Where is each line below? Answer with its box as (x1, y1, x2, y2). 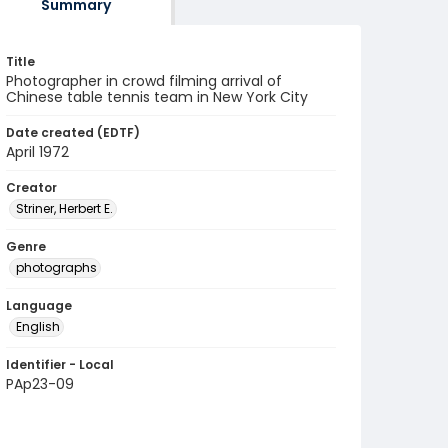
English (16, 318, 60, 335)
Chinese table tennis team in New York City (6, 87, 308, 107)
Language (6, 297, 72, 314)
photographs (16, 259, 97, 276)
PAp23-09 (6, 374, 74, 394)
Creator (6, 179, 57, 196)
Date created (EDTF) (6, 124, 140, 141)
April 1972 (6, 142, 69, 162)
